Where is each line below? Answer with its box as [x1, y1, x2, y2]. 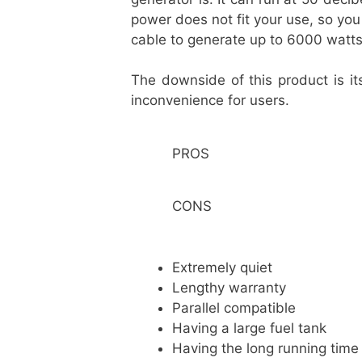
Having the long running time [172, 340, 359, 356]
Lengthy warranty [172, 280, 286, 296]
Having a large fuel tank [172, 320, 326, 336]
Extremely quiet [172, 259, 288, 276]
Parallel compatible [172, 300, 296, 316]
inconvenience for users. [131, 92, 289, 108]
